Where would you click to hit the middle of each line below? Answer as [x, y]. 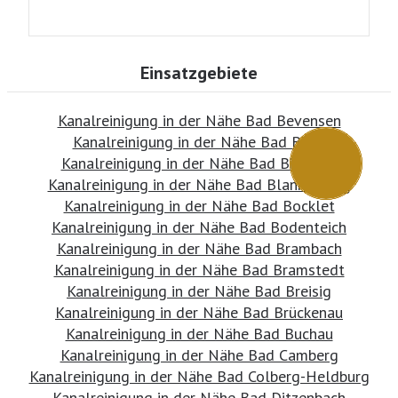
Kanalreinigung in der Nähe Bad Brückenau [199, 312]
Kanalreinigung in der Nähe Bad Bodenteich [199, 227]
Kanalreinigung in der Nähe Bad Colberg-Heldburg [199, 376]
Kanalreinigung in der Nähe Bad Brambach [199, 248]
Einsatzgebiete [199, 72]
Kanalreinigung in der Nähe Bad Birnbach [199, 163]
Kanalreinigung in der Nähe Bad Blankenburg [199, 184]
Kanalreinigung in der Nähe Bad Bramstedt [199, 269]
